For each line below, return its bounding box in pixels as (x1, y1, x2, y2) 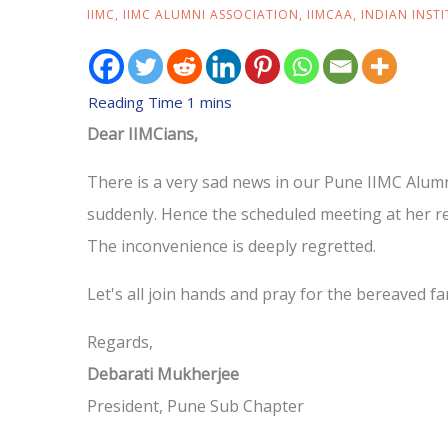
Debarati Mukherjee (87, 362, 239, 385)
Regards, (87, 330, 153, 353)
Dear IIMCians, (87, 122, 198, 145)
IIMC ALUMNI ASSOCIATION (123, 5, 299, 23)
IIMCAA (307, 5, 353, 23)
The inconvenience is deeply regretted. (87, 234, 376, 257)
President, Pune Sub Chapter (87, 394, 304, 417)
